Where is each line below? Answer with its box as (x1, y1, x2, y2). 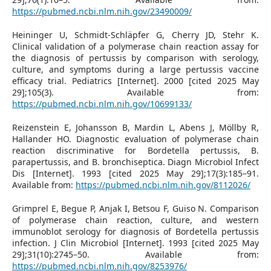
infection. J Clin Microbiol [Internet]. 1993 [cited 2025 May (11, 237, 260, 249)
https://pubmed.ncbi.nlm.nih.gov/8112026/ (75, 178, 250, 191)
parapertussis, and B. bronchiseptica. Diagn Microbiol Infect (11, 155, 260, 168)
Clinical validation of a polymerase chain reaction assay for (11, 40, 260, 52)
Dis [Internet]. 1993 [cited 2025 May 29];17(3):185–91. (11, 167, 260, 179)
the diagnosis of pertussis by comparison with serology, (11, 51, 260, 64)
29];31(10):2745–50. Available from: (11, 248, 260, 260)
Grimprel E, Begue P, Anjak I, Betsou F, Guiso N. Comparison (11, 202, 260, 214)
